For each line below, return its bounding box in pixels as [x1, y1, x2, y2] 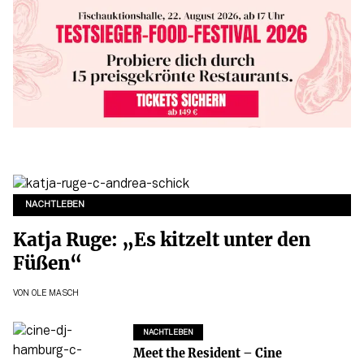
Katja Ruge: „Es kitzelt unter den [13, 228, 310, 252]
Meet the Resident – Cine [132, 345, 282, 361]
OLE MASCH [32, 289, 79, 297]
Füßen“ [13, 252, 82, 275]
